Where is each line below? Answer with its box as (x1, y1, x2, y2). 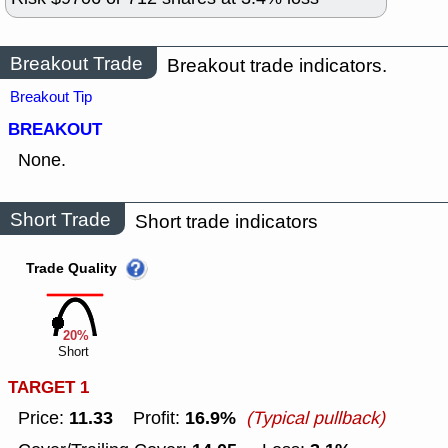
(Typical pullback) (246, 406, 385, 431)
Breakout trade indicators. (167, 53, 387, 79)
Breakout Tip (10, 87, 92, 108)
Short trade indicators (135, 209, 318, 235)
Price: (18, 406, 69, 431)
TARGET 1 (8, 375, 89, 401)
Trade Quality (26, 259, 117, 280)
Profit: (113, 406, 185, 431)
